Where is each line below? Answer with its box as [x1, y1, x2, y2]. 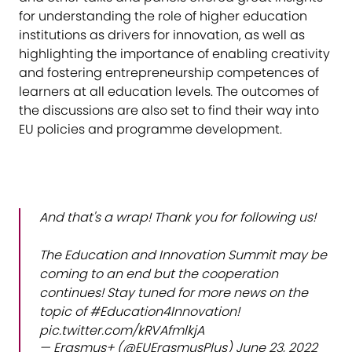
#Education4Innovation [90, 302, 236, 321]
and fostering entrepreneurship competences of [19, 63, 319, 82]
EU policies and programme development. [19, 119, 282, 138]
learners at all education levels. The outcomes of [19, 82, 319, 101]
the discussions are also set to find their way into [19, 101, 319, 119]
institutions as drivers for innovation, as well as [19, 25, 305, 44]
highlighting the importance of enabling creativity [19, 44, 330, 63]
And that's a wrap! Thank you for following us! [39, 207, 316, 226]
